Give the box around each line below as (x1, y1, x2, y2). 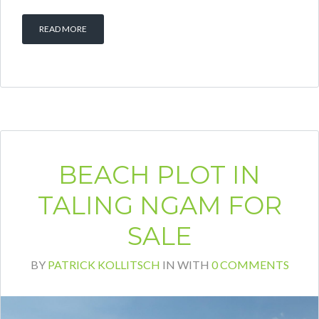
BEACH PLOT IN (58, 159, 261, 190)
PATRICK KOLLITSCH (47, 257, 160, 271)
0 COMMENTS (211, 257, 289, 271)
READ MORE (39, 23, 87, 34)
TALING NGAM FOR (37, 189, 282, 221)
